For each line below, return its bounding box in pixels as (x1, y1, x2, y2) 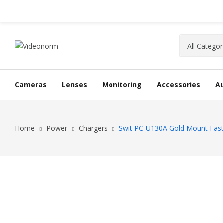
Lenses (62, 80, 87, 89)
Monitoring (102, 80, 142, 89)
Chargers (79, 123, 108, 133)
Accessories (157, 80, 200, 89)
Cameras (15, 80, 47, 89)
